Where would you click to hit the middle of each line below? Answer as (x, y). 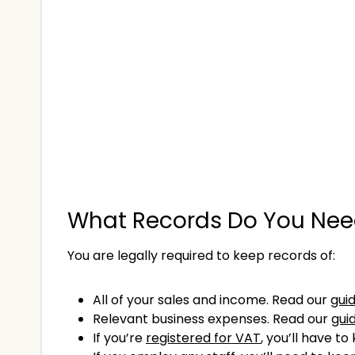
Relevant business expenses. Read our (212, 319)
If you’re (119, 338)
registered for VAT (203, 338)
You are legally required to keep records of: (201, 255)
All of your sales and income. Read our (212, 300)
